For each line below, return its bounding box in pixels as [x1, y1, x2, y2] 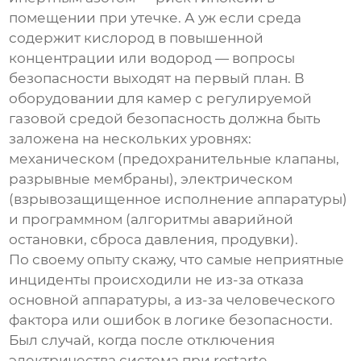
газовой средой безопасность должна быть [9, 110, 322, 127]
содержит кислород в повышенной [9, 30, 264, 47]
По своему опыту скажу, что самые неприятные [9, 251, 345, 268]
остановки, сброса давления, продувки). [9, 231, 299, 248]
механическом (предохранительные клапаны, [9, 151, 340, 168]
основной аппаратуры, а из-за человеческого [9, 292, 336, 309]
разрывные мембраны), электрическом [9, 171, 293, 188]
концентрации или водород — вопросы [9, 50, 296, 67]
